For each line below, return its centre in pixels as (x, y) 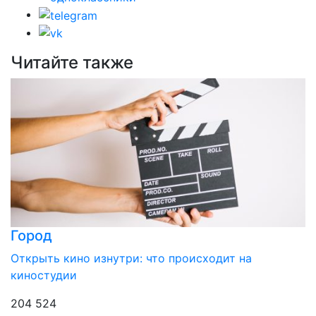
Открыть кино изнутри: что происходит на (131, 259)
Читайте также (72, 63)
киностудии (44, 275)
